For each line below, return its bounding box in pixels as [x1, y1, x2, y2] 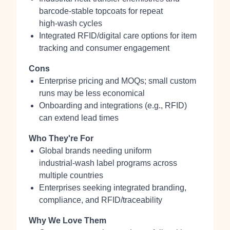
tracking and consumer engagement [39, 44, 169, 52]
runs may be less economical [39, 89, 145, 98]
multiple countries [39, 171, 103, 180]
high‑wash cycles [39, 19, 102, 28]
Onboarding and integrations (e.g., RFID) [39, 101, 187, 110]
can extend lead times [39, 113, 119, 122]
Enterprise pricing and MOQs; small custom [39, 76, 196, 85]
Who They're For [29, 134, 93, 143]
